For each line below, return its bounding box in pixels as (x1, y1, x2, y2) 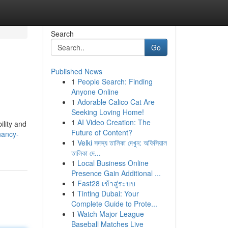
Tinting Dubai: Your (77, 188, 139, 198)
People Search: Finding (77, 76, 153, 87)
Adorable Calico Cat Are (77, 97, 155, 107)
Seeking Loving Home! (71, 107, 144, 117)
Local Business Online (77, 158, 149, 168)
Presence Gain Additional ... (71, 168, 161, 178)
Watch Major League (77, 209, 144, 219)
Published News (50, 66, 102, 76)
